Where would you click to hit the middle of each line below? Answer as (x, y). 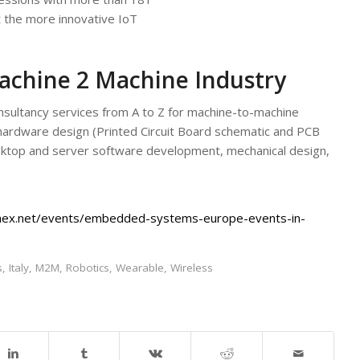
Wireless (192, 268)
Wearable (140, 268)
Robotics (88, 268)
